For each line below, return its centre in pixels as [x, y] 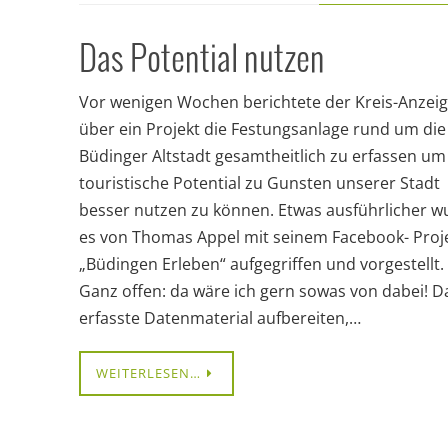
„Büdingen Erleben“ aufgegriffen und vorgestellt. [261, 264]
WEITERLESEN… [148, 373]
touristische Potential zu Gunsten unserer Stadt [259, 183]
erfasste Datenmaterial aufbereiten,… [220, 318]
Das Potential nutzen [202, 60]
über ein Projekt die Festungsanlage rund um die [262, 129]
